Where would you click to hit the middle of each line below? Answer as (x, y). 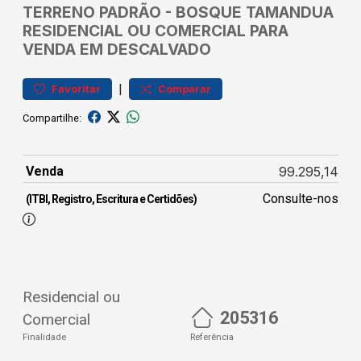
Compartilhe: (52, 118)
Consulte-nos (300, 199)
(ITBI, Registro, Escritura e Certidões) (111, 199)
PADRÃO (130, 12)
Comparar (185, 89)
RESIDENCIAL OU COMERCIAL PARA (156, 31)
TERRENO (59, 12)
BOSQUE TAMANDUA (255, 12)
